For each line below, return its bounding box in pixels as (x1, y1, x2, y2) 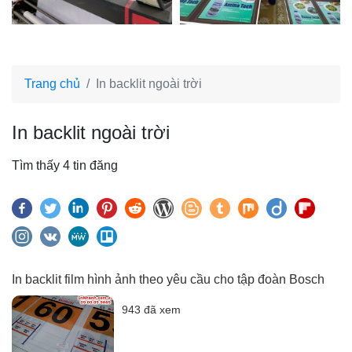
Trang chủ (24, 77, 80, 90)
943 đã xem (122, 303, 181, 316)
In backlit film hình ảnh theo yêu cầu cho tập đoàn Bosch (12, 273, 324, 286)
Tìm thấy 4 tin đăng (12, 159, 118, 172)
